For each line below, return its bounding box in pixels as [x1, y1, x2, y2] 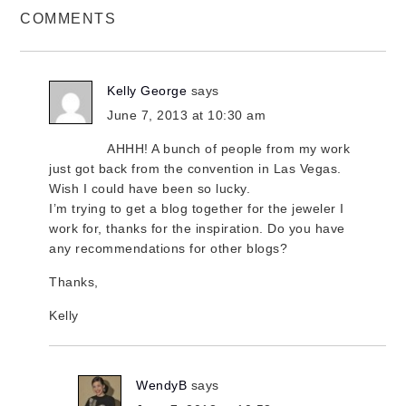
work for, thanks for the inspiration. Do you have [49, 220, 345, 236]
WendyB [136, 377, 188, 392]
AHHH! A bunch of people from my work [107, 140, 351, 156]
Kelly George [107, 82, 188, 98]
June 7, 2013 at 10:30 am [107, 107, 266, 122]
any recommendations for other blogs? [49, 240, 288, 256]
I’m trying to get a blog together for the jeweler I [49, 200, 344, 216]
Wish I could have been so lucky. [49, 180, 251, 196]
